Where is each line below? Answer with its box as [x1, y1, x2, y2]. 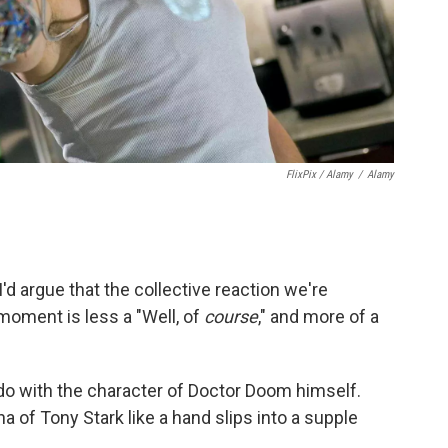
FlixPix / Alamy [286, 167, 353, 181]
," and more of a [258, 305, 379, 327]
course [204, 305, 258, 327]
